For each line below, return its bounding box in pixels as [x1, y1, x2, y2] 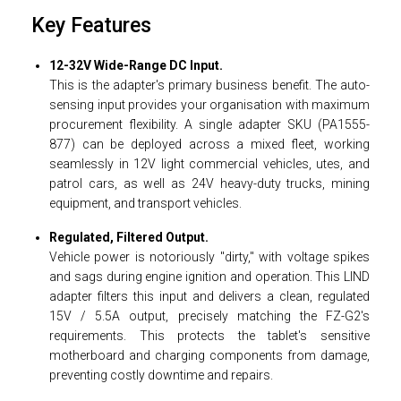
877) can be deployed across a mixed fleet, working [49, 136, 370, 151]
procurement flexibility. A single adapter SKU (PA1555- [49, 116, 370, 132]
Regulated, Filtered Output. [49, 229, 209, 244]
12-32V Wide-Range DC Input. [49, 57, 223, 73]
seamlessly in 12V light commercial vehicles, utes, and [49, 156, 370, 171]
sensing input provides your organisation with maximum [49, 97, 370, 112]
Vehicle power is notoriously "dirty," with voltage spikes [49, 249, 370, 264]
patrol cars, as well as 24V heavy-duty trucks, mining [49, 175, 370, 191]
